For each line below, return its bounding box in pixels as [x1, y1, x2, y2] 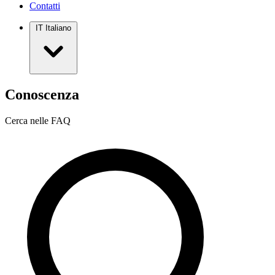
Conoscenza [5, 86, 79, 103]
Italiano [45, 23, 71, 33]
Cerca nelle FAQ [5, 115, 71, 126]
